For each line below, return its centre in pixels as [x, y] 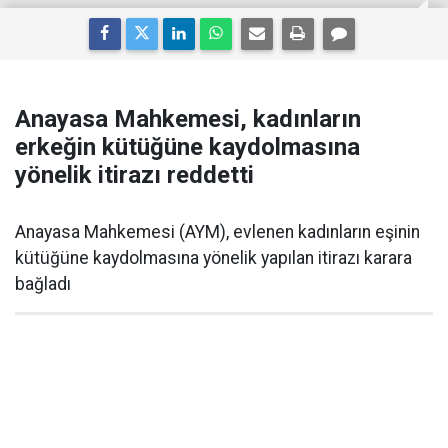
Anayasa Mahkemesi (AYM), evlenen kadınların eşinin [217, 232]
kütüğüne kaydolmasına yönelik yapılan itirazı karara [213, 258]
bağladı [43, 284]
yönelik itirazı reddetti [134, 175]
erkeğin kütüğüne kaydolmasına [187, 147]
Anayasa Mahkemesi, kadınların [188, 119]
